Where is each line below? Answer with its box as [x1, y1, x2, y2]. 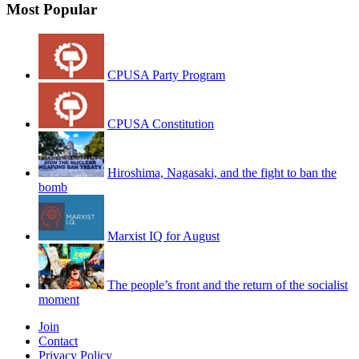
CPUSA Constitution [107, 116, 214, 131]
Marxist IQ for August [107, 228, 220, 243]
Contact [38, 333, 78, 348]
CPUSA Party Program [107, 67, 225, 82]
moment [38, 292, 79, 306]
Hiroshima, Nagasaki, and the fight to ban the [107, 165, 337, 179]
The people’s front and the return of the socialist [107, 277, 348, 292]
